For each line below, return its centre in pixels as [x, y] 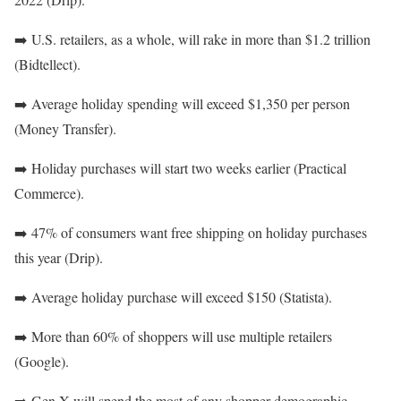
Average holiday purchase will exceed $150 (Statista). [182, 297]
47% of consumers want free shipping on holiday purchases [199, 233]
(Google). [42, 362]
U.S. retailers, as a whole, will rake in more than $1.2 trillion [201, 39]
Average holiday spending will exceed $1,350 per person [191, 104]
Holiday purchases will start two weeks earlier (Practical [189, 168]
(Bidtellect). [47, 64]
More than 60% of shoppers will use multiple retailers [182, 337]
